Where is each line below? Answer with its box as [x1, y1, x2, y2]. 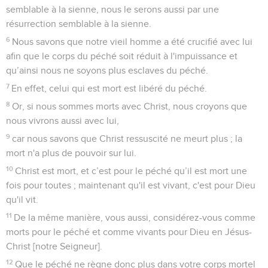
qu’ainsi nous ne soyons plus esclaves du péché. [6, 65, 208, 75]
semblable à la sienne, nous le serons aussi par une [6, 4, 219, 14]
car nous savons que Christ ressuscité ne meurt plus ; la [12, 133, 243, 144]
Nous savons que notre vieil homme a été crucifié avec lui [12, 36, 253, 47]
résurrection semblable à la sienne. [6, 19, 151, 29]
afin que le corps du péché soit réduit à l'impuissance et [6, 51, 237, 61]
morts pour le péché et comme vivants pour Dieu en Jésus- [6, 227, 252, 237]
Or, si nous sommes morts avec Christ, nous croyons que [12, 101, 248, 111]
